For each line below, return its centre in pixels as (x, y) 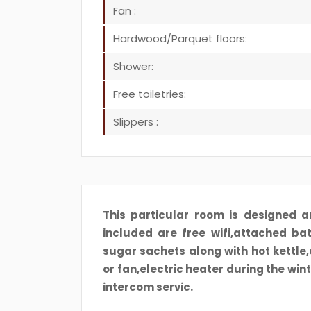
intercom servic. (148, 287)
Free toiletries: (150, 94)
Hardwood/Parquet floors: (180, 39)
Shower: (133, 66)
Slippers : (136, 122)
